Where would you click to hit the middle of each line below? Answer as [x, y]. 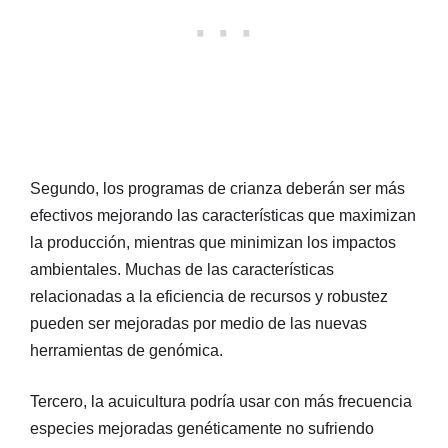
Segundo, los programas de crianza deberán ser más [217, 188]
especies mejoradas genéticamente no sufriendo [202, 428]
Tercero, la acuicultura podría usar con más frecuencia [221, 401]
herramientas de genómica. [126, 350]
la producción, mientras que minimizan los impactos [213, 242]
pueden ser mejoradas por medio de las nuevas [198, 323]
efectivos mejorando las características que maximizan [223, 215]
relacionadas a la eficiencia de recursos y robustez [209, 296]
